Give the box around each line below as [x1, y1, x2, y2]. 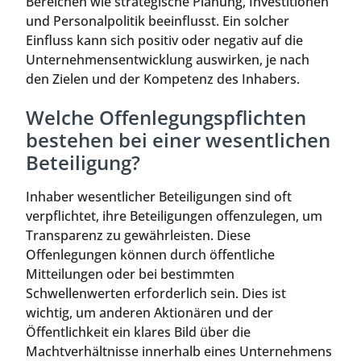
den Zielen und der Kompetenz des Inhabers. [26, 69, 300, 88]
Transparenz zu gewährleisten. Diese [26, 226, 251, 245]
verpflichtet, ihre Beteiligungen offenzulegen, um [26, 207, 322, 226]
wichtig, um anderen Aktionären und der [26, 304, 273, 322]
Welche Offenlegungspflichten [26, 104, 306, 131]
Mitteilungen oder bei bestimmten [26, 265, 234, 284]
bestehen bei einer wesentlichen [26, 127, 330, 154]
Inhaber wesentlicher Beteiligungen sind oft [26, 188, 292, 206]
